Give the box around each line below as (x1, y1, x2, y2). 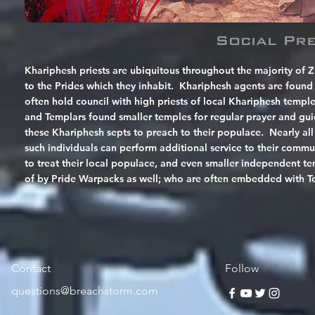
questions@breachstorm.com (11, 284, 158, 298)
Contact (11, 262, 51, 276)
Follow (225, 262, 259, 276)
